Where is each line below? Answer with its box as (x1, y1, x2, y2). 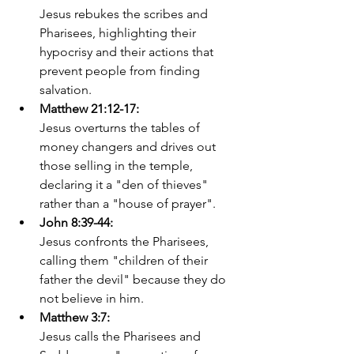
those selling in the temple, (40, 158, 196, 173)
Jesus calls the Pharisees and (40, 329, 204, 344)
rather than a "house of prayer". (40, 196, 219, 211)
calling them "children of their (40, 253, 211, 268)
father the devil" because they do (40, 272, 229, 287)
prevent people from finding (40, 63, 203, 78)
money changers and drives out (40, 139, 219, 154)
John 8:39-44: (40, 215, 113, 230)
